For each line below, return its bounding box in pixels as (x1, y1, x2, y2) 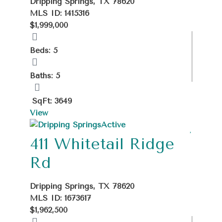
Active (101, 119, 125, 129)
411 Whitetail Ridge (30, 134, 174, 153)
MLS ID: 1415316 (30, 8, 89, 18)
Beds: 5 (30, 45, 57, 55)
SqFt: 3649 (32, 96, 72, 106)
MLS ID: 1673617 (30, 193, 91, 203)
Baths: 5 (30, 70, 60, 80)
